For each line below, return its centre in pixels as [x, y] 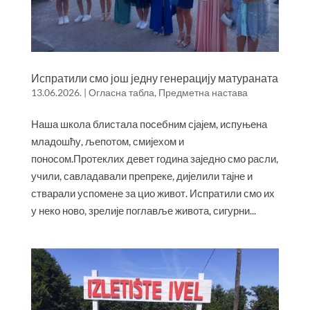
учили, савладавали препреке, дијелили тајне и [142, 175]
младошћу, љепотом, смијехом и [107, 141]
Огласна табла [121, 92]
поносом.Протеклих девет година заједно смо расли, [154, 158]
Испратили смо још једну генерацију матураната [154, 78]
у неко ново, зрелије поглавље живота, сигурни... [143, 210]
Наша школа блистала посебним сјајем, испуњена [149, 124]
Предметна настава [203, 92]
